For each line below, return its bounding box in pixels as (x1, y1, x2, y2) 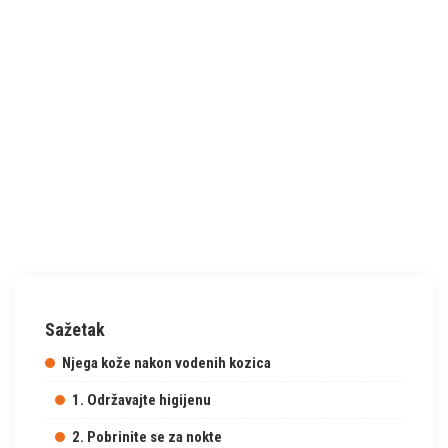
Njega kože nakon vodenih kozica (62, 354, 271, 372)
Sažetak (45, 319, 105, 340)
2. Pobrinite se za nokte (72, 428, 222, 446)
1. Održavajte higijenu (72, 391, 211, 409)
